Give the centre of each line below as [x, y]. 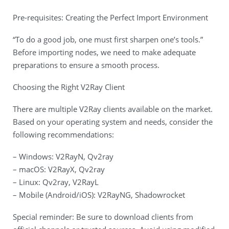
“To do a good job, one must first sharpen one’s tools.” [108, 39]
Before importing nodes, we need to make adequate [104, 52]
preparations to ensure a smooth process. [86, 65]
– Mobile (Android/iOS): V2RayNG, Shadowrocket [99, 195]
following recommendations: [63, 134]
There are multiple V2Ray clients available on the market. [113, 109]
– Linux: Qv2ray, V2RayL [56, 182]
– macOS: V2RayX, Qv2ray [59, 169]
